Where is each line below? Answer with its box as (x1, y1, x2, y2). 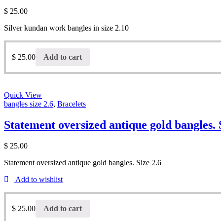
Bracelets (57, 100, 86, 109)
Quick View (4, 91, 42, 100)
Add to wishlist (15, 175, 63, 184)
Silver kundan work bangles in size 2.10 (4, 24, 129, 33)
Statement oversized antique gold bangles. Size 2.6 (4, 158, 161, 167)
